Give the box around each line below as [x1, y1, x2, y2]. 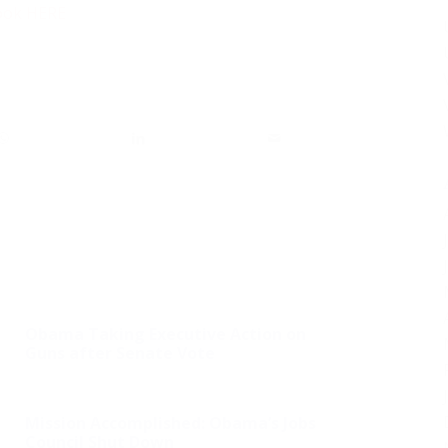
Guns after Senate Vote [25, 341, 215, 364]
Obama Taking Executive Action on [25, 322, 306, 345]
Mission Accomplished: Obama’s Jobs [25, 411, 316, 434]
